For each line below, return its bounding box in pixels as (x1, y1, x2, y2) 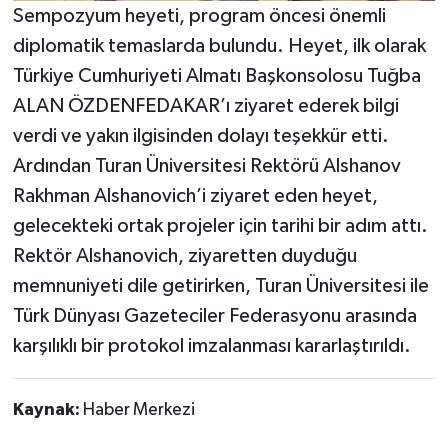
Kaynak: (12, 400, 83, 419)
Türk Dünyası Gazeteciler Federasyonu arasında (12, 305, 417, 326)
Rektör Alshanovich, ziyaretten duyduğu (12, 245, 357, 266)
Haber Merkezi (82, 400, 195, 419)
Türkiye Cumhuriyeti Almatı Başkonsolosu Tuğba (12, 65, 421, 86)
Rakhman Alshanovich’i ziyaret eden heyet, (12, 185, 378, 206)
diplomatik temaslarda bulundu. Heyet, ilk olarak (12, 35, 426, 56)
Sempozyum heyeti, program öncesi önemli (12, 5, 386, 26)
